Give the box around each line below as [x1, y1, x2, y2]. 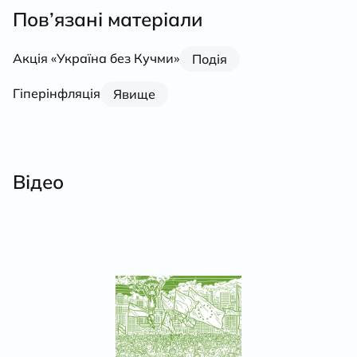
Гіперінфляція [13, 85, 100, 102]
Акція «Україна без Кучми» [13, 50, 179, 67]
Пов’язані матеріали [13, 7, 203, 31]
